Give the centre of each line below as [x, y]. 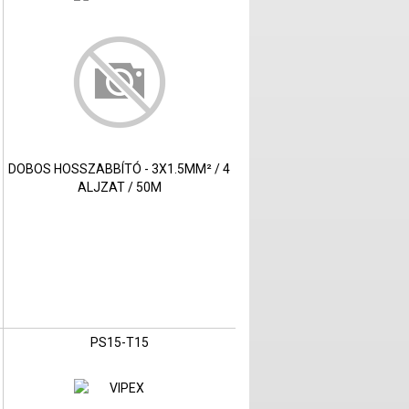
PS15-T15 [119, 343]
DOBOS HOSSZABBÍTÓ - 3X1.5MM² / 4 [120, 169]
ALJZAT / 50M [119, 188]
